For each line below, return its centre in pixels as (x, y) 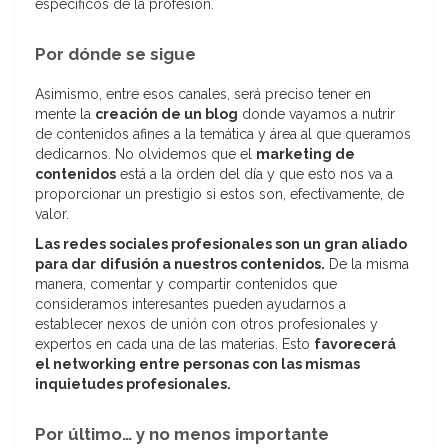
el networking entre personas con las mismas (197, 364)
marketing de (305, 154)
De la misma (367, 264)
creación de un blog (166, 114)
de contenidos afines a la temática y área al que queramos (223, 134)
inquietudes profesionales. (133, 384)
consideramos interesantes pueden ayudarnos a (190, 304)
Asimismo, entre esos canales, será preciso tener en (203, 94)
